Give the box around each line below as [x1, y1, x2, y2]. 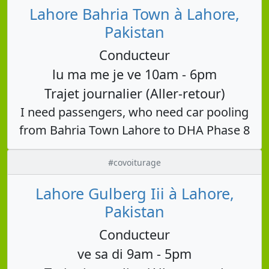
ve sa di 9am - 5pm [77, 244, 192, 262]
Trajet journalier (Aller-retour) [44, 84, 225, 102]
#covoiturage [108, 156, 161, 168]
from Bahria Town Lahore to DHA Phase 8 [19, 121, 250, 138]
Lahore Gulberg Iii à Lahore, [35, 183, 234, 204]
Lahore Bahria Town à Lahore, [29, 3, 240, 24]
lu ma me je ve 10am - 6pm [52, 65, 217, 83]
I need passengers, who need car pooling [20, 103, 249, 120]
